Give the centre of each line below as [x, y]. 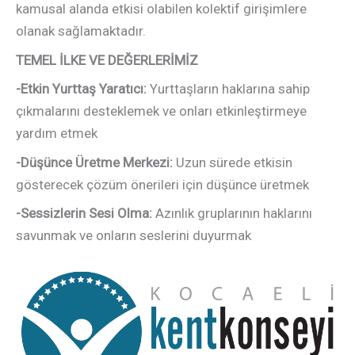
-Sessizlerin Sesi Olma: [84, 214]
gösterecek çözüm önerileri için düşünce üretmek [162, 184]
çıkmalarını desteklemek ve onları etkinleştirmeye [161, 111]
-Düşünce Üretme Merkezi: [94, 162]
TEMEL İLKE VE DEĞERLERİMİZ [107, 60]
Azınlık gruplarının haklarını [232, 214]
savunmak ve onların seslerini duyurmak [134, 236]
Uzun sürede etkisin [233, 162]
